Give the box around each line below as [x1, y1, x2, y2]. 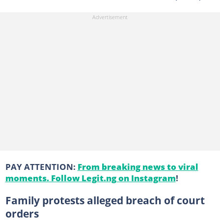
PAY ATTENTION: [5, 160, 78, 172]
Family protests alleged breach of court [5, 193, 205, 207]
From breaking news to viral [77, 160, 198, 172]
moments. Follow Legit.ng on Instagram [5, 171, 176, 184]
